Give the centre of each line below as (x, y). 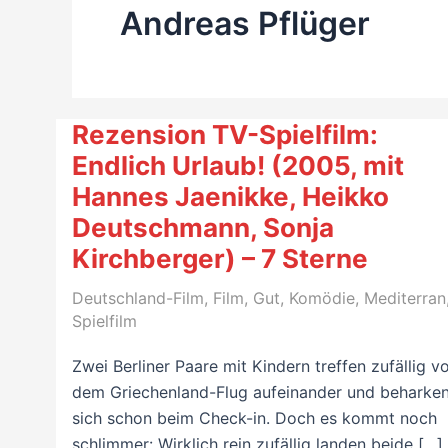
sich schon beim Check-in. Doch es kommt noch (254, 417)
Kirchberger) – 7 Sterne (220, 259)
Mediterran (405, 298)
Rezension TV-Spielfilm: (225, 135)
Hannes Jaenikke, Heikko (230, 197)
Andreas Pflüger (245, 23)
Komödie (322, 298)
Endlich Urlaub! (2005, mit (238, 166)
